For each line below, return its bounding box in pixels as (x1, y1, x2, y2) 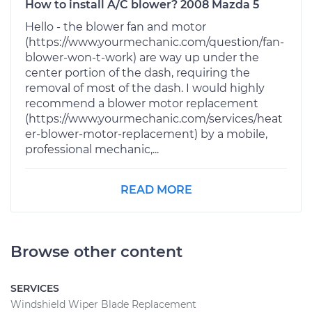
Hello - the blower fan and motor (25, 19, 206, 33)
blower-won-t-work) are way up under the (25, 50, 259, 64)
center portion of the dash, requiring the (25, 65, 250, 79)
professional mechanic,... (25, 142, 159, 156)
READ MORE (120, 182, 192, 196)
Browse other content (10, 242, 182, 261)
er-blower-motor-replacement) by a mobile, (25, 127, 267, 141)
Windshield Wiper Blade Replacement (10, 297, 196, 311)
